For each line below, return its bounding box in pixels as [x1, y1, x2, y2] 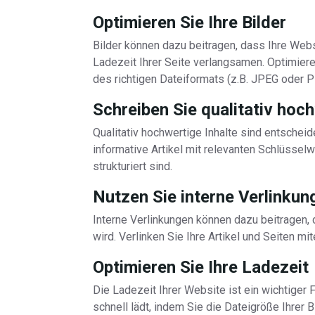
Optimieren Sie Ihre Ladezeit [93, 257, 309, 277]
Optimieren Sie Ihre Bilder [93, 13, 286, 32]
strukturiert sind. [93, 160, 172, 173]
